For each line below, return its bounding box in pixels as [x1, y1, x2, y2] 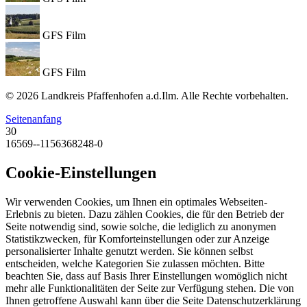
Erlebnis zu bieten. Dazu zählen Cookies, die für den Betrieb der [5, 208, 284, 220]
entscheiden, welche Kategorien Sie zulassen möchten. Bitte [5, 258, 265, 269]
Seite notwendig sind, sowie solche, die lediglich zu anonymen [5, 221, 276, 232]
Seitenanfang [5, 113, 62, 125]
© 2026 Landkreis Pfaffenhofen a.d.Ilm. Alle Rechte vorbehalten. [5, 90, 288, 102]
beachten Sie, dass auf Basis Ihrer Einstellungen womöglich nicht [5, 270, 287, 282]
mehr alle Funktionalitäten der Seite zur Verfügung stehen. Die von [5, 282, 294, 294]
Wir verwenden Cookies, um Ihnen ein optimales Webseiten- [5, 196, 267, 208]
